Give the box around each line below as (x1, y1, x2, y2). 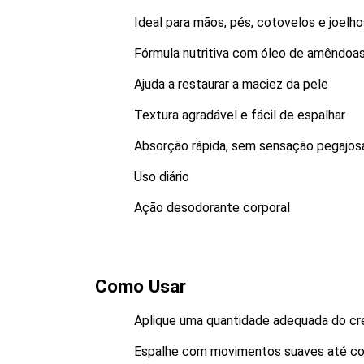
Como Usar (95, 275, 186, 297)
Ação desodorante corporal (134, 200, 290, 215)
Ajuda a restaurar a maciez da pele (134, 76, 328, 92)
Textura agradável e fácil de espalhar (134, 107, 345, 123)
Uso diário (134, 169, 189, 184)
